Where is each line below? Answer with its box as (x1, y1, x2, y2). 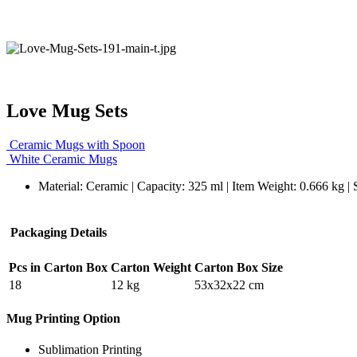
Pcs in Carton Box (9, 260, 108, 274)
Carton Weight (111, 260, 191, 274)
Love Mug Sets (6, 100, 127, 121)
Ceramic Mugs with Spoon (10, 137, 145, 151)
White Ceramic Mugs (10, 151, 117, 166)
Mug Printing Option (6, 311, 120, 325)
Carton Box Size (194, 260, 283, 274)
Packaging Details (10, 225, 107, 239)
